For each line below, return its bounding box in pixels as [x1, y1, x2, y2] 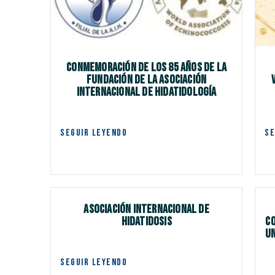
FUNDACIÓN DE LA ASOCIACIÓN [87, 72, 207, 88]
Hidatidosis [121, 214, 172, 230]
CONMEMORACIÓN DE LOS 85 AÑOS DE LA [66, 60, 227, 76]
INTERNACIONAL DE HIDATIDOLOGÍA [76, 85, 217, 100]
